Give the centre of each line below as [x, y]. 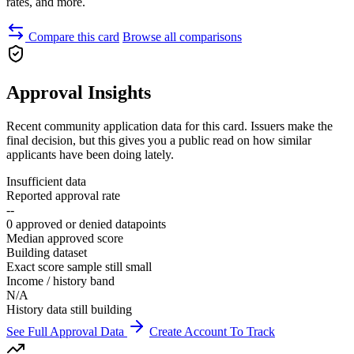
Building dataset [47, 252]
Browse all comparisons [182, 36]
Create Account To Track [212, 331]
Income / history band [60, 281]
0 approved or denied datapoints [86, 224]
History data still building [69, 309]
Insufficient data [46, 181]
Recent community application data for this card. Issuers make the [169, 126]
